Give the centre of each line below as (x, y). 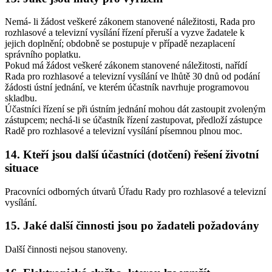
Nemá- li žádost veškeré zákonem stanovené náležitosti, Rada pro (130, 22)
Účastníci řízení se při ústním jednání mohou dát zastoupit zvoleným (135, 109)
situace (22, 168)
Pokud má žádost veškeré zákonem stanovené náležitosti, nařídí (126, 66)
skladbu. (21, 98)
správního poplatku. (43, 55)
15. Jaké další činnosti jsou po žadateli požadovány (132, 226)
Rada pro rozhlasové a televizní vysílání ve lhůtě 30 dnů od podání (132, 76)
